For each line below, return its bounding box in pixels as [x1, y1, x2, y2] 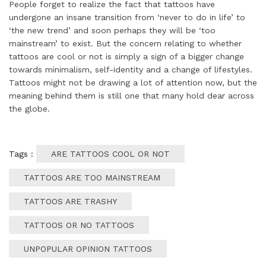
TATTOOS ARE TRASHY [24, 196, 117, 206]
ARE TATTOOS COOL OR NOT [51, 148, 170, 159]
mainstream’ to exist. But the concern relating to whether [9, 38, 242, 48]
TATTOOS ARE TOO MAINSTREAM [24, 172, 160, 182]
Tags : [9, 148, 36, 159]
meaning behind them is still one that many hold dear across [9, 90, 254, 100]
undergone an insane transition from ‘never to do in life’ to [9, 12, 245, 22]
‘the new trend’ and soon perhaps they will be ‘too [9, 25, 216, 35]
